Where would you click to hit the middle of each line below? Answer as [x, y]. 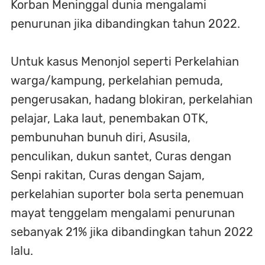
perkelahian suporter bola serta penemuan [127, 194]
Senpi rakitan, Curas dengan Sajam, [108, 175]
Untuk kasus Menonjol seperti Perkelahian [125, 61]
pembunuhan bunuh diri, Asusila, [101, 137]
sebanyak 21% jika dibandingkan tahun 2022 [132, 232]
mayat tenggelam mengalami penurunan [123, 213]
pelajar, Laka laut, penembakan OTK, [109, 118]
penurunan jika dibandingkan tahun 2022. [125, 23]
